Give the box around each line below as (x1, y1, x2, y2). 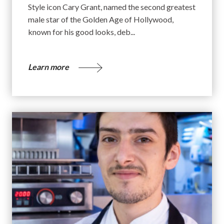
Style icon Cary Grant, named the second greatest (28, 1, 195, 11)
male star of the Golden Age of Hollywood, (28, 14, 173, 24)
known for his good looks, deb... (28, 26, 135, 36)
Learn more (28, 61, 70, 71)
